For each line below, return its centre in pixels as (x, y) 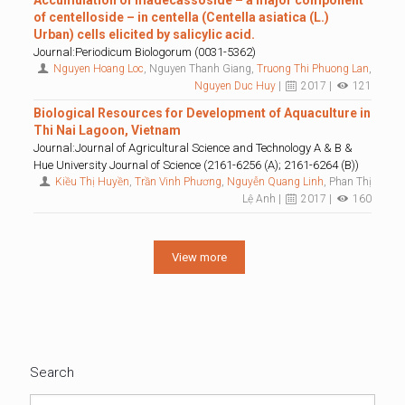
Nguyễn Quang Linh (276, 182)
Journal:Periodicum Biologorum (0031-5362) (144, 52)
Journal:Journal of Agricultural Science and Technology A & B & (193, 148)
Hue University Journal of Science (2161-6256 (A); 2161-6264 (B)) (196, 165)
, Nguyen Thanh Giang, (201, 69)
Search (52, 372)
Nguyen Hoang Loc (99, 69)
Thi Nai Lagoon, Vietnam (107, 130)
